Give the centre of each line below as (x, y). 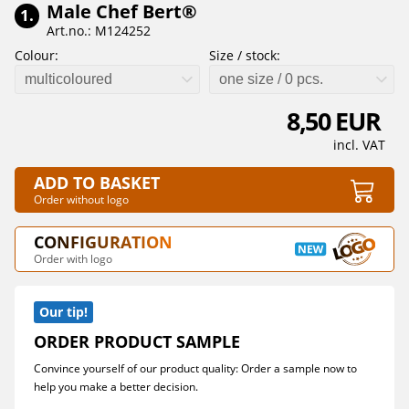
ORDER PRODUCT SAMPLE (137, 341)
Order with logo (73, 259)
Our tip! (63, 312)
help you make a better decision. (116, 387)
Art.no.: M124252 (99, 31)
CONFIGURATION (103, 242)
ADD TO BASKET (97, 183)
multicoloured (68, 79)
